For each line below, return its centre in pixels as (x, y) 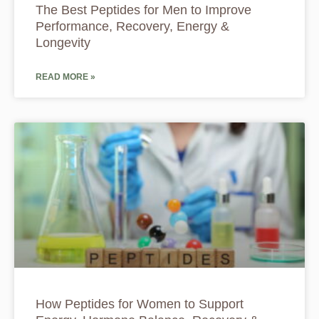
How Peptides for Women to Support (140, 304)
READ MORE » (66, 77)
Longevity (63, 43)
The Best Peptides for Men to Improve (143, 10)
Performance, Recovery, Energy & (132, 27)
